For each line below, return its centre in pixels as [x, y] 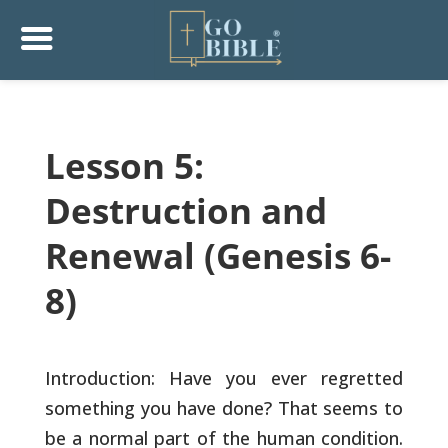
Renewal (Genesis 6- [217, 255]
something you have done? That [181, 408]
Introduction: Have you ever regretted [224, 378]
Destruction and [185, 210]
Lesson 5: [124, 165]
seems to [360, 408]
